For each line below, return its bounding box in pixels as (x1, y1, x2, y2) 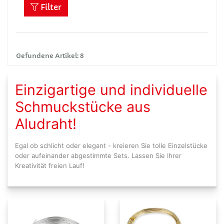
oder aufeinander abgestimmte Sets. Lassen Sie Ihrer (15, 151, 181, 159)
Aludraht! (15, 115, 76, 132)
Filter (38, 2, 61, 12)
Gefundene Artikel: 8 (16, 52, 84, 60)
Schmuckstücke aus (15, 98, 150, 115)
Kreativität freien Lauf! (15, 161, 84, 169)
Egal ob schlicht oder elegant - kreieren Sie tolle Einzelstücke (15, 141, 207, 149)
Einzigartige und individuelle (15, 81, 207, 98)
